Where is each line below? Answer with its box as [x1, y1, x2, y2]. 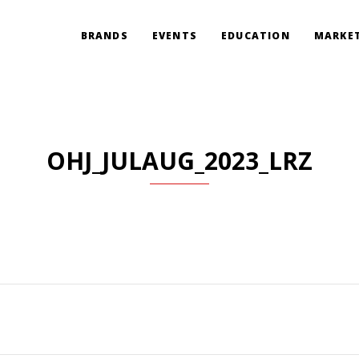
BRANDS [80, 29, 128, 42]
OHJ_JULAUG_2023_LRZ [46, 144, 313, 177]
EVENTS [151, 29, 197, 42]
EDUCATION [220, 29, 290, 42]
